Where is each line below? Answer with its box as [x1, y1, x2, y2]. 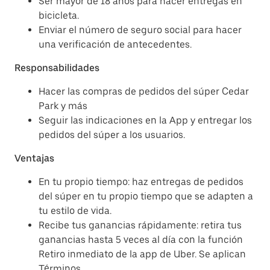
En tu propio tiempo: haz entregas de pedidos [39, 176, 243, 187]
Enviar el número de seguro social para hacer [39, 24, 242, 36]
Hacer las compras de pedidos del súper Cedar [39, 86, 249, 97]
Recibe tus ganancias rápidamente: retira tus [39, 219, 242, 231]
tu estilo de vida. [39, 205, 111, 216]
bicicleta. [39, 10, 79, 21]
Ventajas [14, 152, 54, 164]
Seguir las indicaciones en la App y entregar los [39, 115, 252, 126]
